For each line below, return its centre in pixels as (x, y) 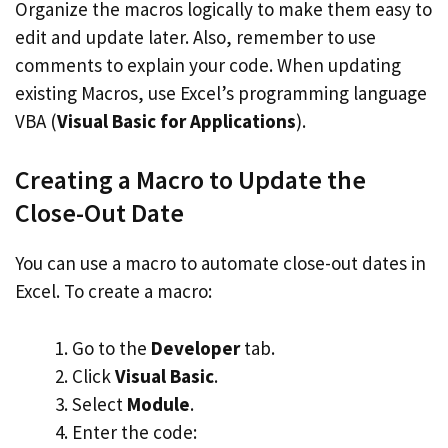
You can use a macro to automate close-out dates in (220, 263)
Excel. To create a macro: (113, 291)
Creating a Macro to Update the (190, 179)
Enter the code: (134, 431)
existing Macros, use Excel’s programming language (221, 92)
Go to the (111, 347)
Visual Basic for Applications (176, 120)
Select (99, 403)
